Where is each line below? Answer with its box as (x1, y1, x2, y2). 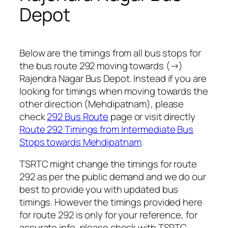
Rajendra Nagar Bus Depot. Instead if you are (19, 71, 207, 85)
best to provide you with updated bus (19, 183, 179, 196)
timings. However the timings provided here (19, 195, 203, 209)
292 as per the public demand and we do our (19, 170, 206, 184)
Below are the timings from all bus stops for (19, 46, 201, 60)
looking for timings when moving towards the (19, 84, 208, 98)
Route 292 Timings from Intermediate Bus (19, 122, 194, 136)
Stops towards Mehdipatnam (19, 135, 141, 149)
